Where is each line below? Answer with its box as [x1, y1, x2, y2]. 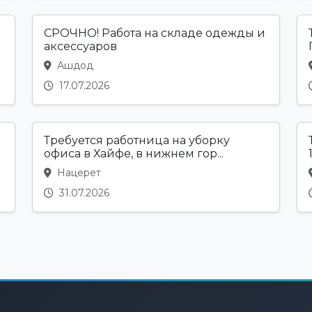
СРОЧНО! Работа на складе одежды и [44, 26, 265, 40]
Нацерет [54, 166, 101, 180]
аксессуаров [44, 40, 117, 54]
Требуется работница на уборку [44, 134, 230, 148]
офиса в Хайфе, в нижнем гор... [44, 147, 224, 161]
